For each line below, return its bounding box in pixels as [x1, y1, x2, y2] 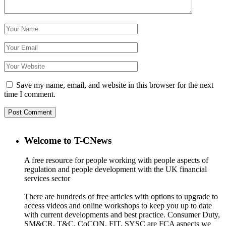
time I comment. [4, 90, 55, 99]
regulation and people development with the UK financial [24, 165, 207, 174]
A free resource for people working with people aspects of [24, 156, 208, 165]
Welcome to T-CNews [24, 135, 111, 146]
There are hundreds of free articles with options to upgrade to [24, 192, 218, 201]
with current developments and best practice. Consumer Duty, [24, 210, 220, 219]
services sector [24, 174, 70, 183]
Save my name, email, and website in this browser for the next [16, 81, 213, 90]
